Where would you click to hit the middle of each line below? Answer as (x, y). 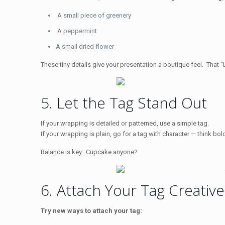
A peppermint (77, 31)
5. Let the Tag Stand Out (124, 102)
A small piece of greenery (94, 15)
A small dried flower (85, 46)
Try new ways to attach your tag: (92, 210)
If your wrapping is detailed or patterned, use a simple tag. (125, 123)
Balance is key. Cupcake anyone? (89, 152)
